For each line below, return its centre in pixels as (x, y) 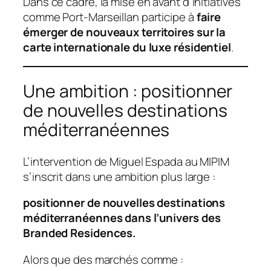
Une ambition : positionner (128, 91)
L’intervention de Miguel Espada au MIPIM (126, 161)
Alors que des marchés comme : (103, 259)
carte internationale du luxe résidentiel (127, 47)
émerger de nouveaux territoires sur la (125, 32)
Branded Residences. (80, 233)
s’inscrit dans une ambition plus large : (119, 176)
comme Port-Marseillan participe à (110, 17)
